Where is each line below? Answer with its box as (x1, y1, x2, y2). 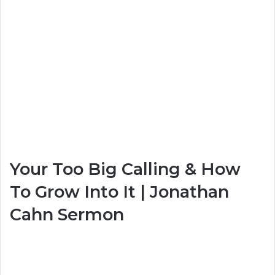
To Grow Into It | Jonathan (10, 182, 229, 203)
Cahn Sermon (10, 204, 124, 225)
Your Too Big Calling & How (10, 159, 241, 180)
